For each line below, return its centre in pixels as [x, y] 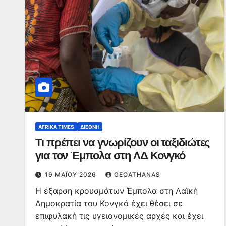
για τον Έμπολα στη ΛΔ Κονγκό [110, 156]
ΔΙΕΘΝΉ [90, 127]
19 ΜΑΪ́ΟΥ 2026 [72, 174]
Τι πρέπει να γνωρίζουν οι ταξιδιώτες [123, 143]
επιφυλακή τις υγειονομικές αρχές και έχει [119, 216]
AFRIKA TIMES [56, 127]
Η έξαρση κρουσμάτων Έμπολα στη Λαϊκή [117, 191]
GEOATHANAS [137, 174]
